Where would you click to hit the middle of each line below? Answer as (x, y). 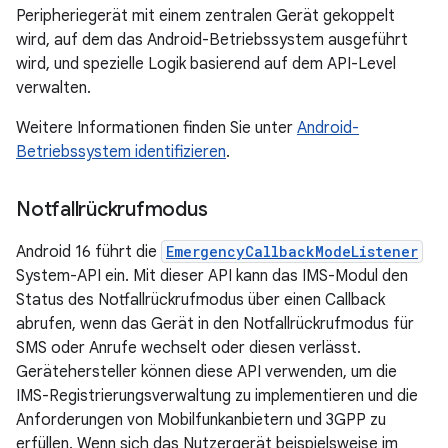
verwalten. (53, 88)
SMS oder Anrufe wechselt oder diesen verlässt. (188, 348)
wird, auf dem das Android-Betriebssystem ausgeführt (212, 40)
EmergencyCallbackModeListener (292, 251)
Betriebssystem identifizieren (121, 152)
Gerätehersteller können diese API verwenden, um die (206, 372)
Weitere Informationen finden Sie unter (156, 128)
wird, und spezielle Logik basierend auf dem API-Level (206, 64)
